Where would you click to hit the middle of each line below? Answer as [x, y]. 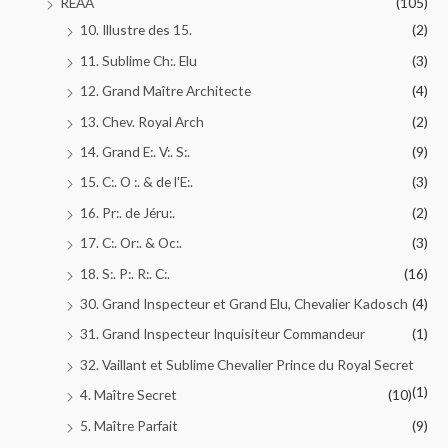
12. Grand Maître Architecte [165, 91]
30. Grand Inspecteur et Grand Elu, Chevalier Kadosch [244, 303]
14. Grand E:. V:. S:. [135, 151]
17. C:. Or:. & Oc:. [131, 243]
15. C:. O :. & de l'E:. [136, 182]
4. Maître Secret [128, 395]
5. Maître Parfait [129, 425]
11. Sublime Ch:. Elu [138, 60]
